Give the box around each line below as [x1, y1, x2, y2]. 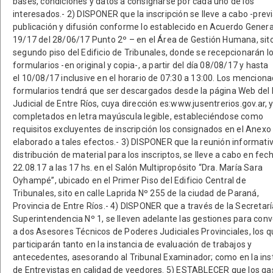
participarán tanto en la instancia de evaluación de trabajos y [13, 239, 252, 249]
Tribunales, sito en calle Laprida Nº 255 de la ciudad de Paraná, [13, 188, 259, 198]
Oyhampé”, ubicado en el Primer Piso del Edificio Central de [13, 175, 246, 185]
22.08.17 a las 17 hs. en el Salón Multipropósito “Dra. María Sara [13, 163, 263, 172]
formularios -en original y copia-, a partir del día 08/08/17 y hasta [13, 60, 269, 70]
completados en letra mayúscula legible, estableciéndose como [13, 112, 263, 121]
